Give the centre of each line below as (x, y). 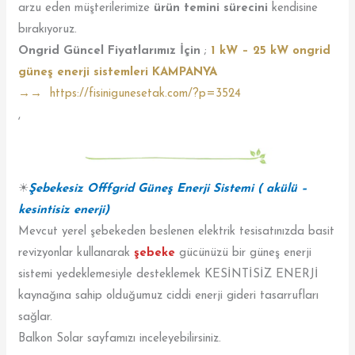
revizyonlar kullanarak (76, 253)
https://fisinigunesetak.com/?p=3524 (146, 94)
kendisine (293, 8)
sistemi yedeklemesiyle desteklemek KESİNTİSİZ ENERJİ (169, 274)
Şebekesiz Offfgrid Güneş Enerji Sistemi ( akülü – (168, 189)
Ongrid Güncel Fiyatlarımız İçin (112, 51)
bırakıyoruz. (48, 29)
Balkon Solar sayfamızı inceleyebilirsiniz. (120, 338)
